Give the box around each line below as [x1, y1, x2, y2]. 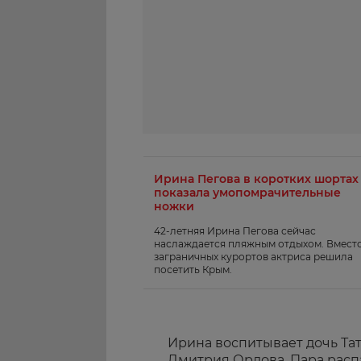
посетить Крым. [154, 263, 232, 276]
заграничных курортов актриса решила [154, 250, 353, 263]
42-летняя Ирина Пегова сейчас [154, 224, 316, 237]
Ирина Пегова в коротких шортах [154, 171, 359, 186]
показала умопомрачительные [154, 185, 341, 200]
